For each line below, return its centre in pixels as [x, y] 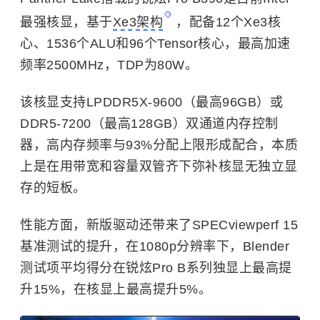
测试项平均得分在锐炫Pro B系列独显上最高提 [156, 268]
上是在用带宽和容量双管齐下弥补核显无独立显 [159, 166]
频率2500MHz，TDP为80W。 [109, 65]
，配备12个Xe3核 [228, 22]
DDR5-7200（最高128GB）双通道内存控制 [149, 124]
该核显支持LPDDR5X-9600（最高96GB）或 [151, 102]
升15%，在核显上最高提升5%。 [116, 289]
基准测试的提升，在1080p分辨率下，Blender [155, 246]
